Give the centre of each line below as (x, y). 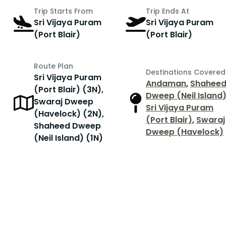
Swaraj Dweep (64, 102)
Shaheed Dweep (68, 126)
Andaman (166, 84)
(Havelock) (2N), (69, 114)
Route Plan (54, 66)
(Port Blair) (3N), (69, 90)
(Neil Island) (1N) (69, 138)
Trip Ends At (168, 11)
